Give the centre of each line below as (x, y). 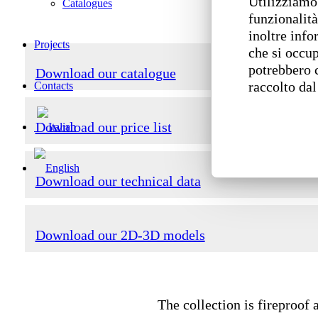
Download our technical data (118, 181)
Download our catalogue (105, 73)
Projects (52, 44)
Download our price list (103, 127)
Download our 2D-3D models (120, 235)
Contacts (54, 86)
